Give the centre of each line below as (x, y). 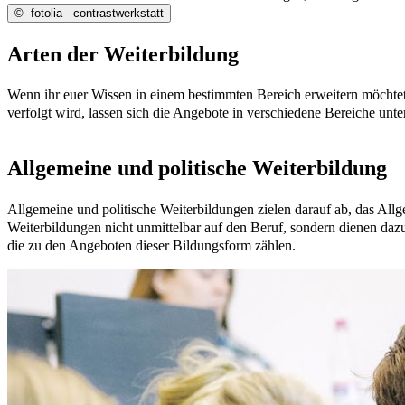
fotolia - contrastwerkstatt (95, 13)
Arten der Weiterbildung (123, 54)
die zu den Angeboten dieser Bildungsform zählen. (151, 246)
